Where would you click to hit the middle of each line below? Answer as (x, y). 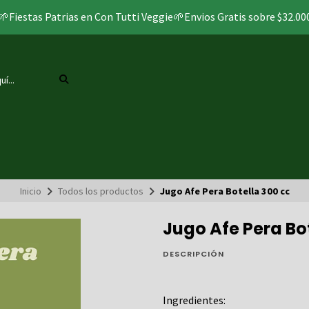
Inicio (30, 191)
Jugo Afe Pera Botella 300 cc (225, 191)
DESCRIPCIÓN (193, 254)
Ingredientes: (194, 300)
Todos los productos (100, 191)
